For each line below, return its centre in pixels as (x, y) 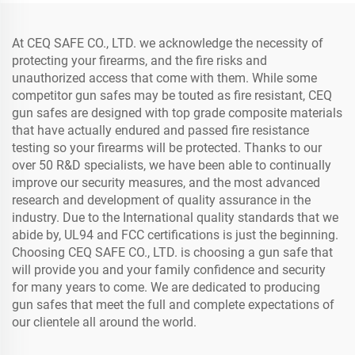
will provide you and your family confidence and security (169, 270)
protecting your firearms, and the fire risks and (139, 61)
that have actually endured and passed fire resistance (160, 130)
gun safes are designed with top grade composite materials (177, 113)
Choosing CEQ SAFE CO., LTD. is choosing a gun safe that (172, 252)
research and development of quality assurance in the (161, 200)
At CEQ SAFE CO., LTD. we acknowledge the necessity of (168, 43)
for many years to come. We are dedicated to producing (166, 287)
